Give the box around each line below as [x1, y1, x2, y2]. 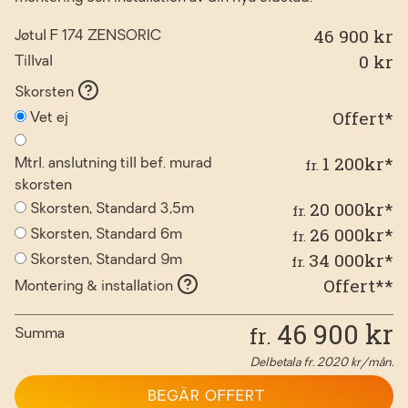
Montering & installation [15, 279, 177, 294]
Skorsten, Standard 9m [30, 252, 182, 268]
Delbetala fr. [250, 356, 317, 369]
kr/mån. [348, 356, 393, 369]
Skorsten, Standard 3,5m [30, 201, 194, 217]
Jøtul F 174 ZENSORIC [15, 28, 161, 44]
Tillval [15, 54, 53, 69]
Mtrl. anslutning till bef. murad [15, 156, 212, 171]
